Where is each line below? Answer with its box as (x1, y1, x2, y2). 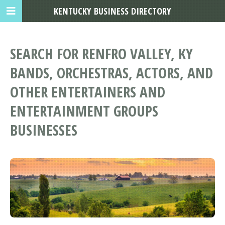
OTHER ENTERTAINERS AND (10, 82, 165, 102)
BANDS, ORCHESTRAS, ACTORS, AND (10, 63, 213, 83)
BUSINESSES (10, 120, 77, 140)
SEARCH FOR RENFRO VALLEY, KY (10, 44, 193, 64)
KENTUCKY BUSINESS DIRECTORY (54, 5, 171, 17)
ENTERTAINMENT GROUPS (10, 101, 158, 121)
